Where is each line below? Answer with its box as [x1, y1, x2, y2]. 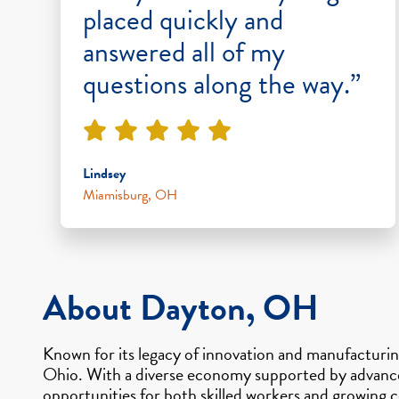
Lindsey [83, 162, 126, 184]
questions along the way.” [83, 62, 361, 105]
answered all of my [83, 30, 285, 73]
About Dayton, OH [43, 281, 319, 334]
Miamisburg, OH [83, 183, 177, 206]
